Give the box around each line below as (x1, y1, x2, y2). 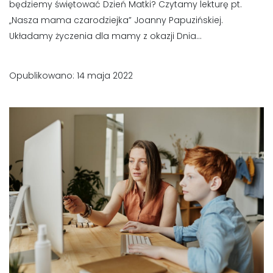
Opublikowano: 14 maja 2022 (9, 69, 133, 82)
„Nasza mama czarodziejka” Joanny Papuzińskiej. (9, 14, 223, 27)
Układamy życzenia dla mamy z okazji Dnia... (9, 30, 202, 43)
